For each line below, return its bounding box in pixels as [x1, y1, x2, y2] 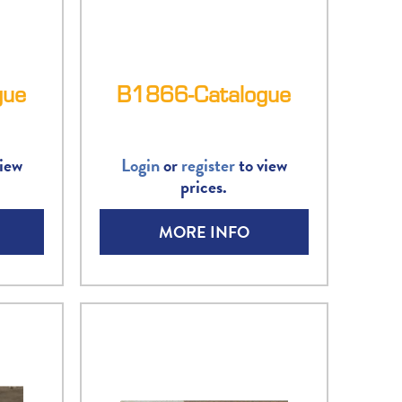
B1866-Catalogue [117, 77, 292, 111]
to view [234, 152, 287, 179]
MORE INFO [158, 220, 249, 245]
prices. [180, 173, 228, 201]
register [180, 152, 235, 179]
